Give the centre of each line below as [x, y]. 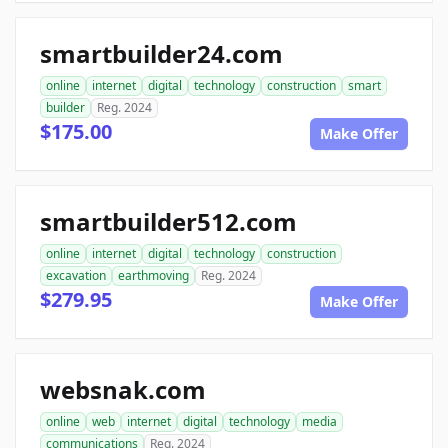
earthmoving [153, 275]
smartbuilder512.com [168, 221]
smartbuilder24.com [161, 53]
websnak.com [123, 389]
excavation [76, 275]
